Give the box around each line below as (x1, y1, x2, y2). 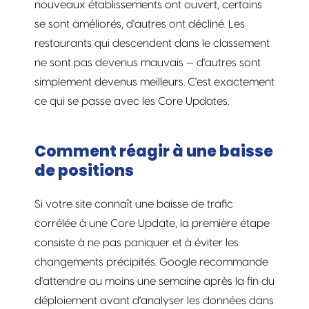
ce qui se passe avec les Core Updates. (34, 95, 229, 107)
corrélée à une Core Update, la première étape (34, 217, 270, 229)
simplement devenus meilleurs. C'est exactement (34, 76, 275, 88)
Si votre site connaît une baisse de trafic (34, 198, 233, 210)
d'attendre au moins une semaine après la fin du (34, 275, 275, 287)
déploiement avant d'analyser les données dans (34, 295, 274, 306)
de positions (34, 159, 134, 181)
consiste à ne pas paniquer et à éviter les (34, 237, 239, 248)
